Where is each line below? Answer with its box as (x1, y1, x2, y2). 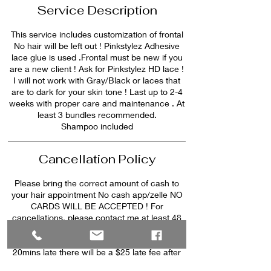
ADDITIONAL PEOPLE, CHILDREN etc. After (11, 235, 183, 246)
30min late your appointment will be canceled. (8, 258, 185, 269)
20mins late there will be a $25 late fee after (13, 247, 181, 257)
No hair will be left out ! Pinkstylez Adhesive (14, 41, 180, 51)
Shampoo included (60, 121, 133, 131)
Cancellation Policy (38, 151, 155, 167)
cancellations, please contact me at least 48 (12, 212, 181, 223)
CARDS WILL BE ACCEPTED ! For (30, 201, 163, 211)
